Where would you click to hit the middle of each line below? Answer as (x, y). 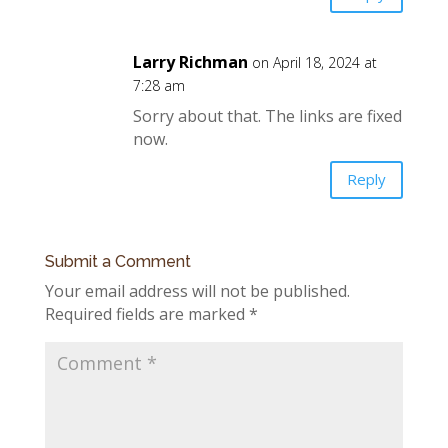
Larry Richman (190, 61)
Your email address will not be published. (197, 290)
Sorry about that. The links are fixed (267, 115)
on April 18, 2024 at (314, 62)
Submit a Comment (117, 261)
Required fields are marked (146, 313)
